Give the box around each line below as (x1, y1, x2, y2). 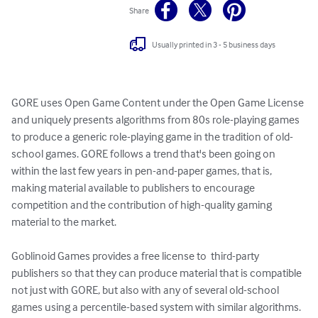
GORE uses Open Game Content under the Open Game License (11, 95, 306, 110)
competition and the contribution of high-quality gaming (11, 197, 274, 212)
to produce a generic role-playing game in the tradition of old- (11, 129, 293, 144)
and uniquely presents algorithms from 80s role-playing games (11, 112, 302, 127)
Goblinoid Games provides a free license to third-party (11, 248, 261, 263)
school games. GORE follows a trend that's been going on (11, 146, 278, 161)
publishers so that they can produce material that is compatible (11, 265, 304, 280)
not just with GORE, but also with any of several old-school (11, 283, 281, 297)
